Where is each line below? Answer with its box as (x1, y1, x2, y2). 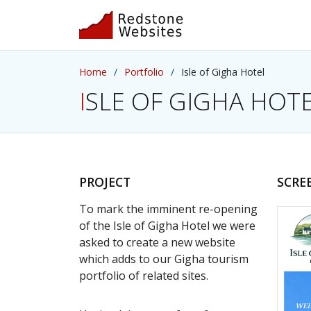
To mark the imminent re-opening (79, 201, 258, 217)
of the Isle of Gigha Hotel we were (79, 217, 255, 233)
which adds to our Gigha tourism (79, 251, 249, 267)
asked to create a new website (79, 234, 235, 250)
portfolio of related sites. (79, 267, 208, 283)
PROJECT (79, 173, 131, 190)
